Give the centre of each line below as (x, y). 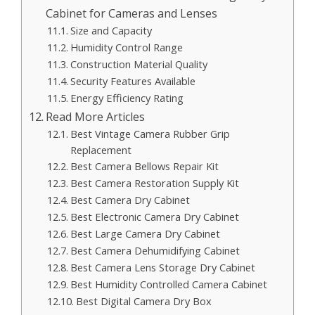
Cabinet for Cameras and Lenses (132, 13)
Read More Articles (96, 116)
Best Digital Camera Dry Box (143, 301)
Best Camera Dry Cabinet (130, 199)
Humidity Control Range (126, 47)
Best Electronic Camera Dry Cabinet (154, 216)
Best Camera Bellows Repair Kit (144, 166)
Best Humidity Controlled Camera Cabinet (168, 284)
